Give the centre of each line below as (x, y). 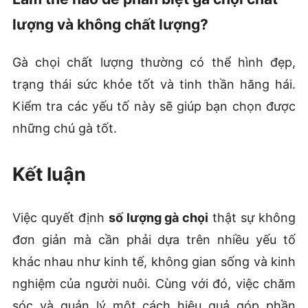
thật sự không (252, 217)
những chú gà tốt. (64, 129)
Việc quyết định (60, 217)
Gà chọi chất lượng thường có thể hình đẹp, (154, 63)
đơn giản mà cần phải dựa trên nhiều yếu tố (154, 239)
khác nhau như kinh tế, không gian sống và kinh (154, 261)
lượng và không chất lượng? (110, 25)
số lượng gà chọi (158, 217)
